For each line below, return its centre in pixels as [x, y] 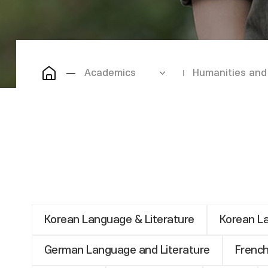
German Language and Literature [127, 250]
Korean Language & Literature [119, 220]
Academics [110, 73]
